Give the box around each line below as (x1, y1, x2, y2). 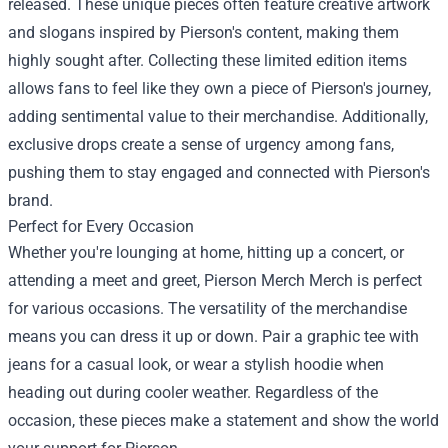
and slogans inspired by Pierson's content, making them (8, 23, 399, 43)
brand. (8, 191, 53, 211)
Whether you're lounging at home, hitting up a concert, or (8, 243, 404, 263)
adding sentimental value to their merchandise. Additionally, (8, 107, 428, 127)
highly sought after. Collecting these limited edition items (8, 51, 407, 71)
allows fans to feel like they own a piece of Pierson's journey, (8, 79, 431, 99)
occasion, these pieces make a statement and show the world (8, 411, 439, 431)
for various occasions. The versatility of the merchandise (8, 299, 407, 319)
